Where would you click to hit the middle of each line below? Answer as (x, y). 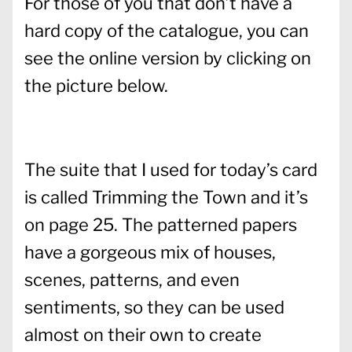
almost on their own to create (143, 334)
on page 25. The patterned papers (161, 224)
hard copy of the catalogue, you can (167, 30)
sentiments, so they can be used (154, 307)
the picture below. (98, 85)
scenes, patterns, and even (132, 279)
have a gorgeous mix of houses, (150, 252)
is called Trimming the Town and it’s (166, 197)
